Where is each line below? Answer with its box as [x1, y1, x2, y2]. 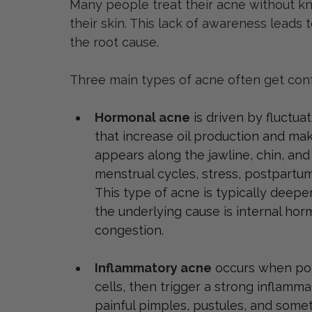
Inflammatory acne [95, 260, 212, 276]
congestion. [95, 223, 164, 238]
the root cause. [70, 35, 159, 50]
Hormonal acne [95, 110, 190, 125]
